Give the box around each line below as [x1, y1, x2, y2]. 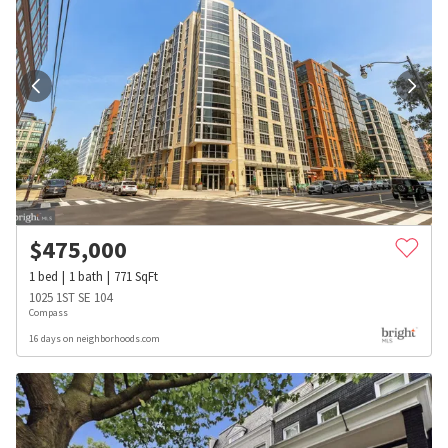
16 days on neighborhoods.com [29, 331, 160, 345]
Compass [29, 305, 68, 319]
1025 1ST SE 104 [29, 288, 112, 306]
